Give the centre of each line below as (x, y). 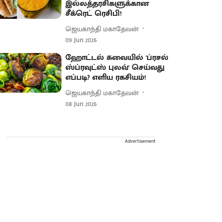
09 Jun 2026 (81, 40)
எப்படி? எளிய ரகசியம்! (106, 78)
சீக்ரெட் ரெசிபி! (94, 14)
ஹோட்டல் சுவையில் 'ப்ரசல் (117, 58)
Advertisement (140, 141)
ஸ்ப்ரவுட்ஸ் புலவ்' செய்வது (115, 68)
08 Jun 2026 (81, 104)
